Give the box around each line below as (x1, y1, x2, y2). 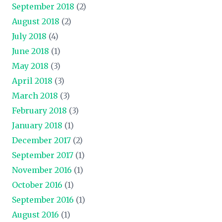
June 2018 (12, 46, 49, 56)
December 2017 (12, 135, 71, 145)
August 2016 (12, 209, 59, 220)
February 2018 (12, 105, 67, 115)
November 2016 (12, 165, 72, 175)
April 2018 (12, 75, 53, 86)
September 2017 (12, 150, 73, 160)
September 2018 (12, 1, 74, 11)
